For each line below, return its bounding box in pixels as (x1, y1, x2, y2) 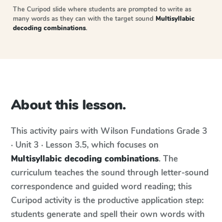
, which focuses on (87, 139, 159, 151)
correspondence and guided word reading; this (11, 181, 192, 192)
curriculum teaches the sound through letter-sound (11, 167, 209, 178)
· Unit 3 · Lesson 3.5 (11, 139, 87, 151)
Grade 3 (176, 125, 207, 137)
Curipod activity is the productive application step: (11, 195, 204, 206)
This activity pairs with (11, 125, 101, 137)
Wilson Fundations (101, 125, 174, 137)
